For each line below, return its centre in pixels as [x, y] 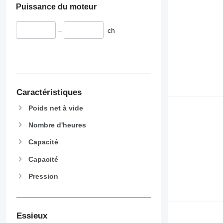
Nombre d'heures [57, 125]
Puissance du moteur [56, 6]
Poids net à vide [56, 108]
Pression [43, 176]
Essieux [32, 216]
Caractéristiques [49, 93]
